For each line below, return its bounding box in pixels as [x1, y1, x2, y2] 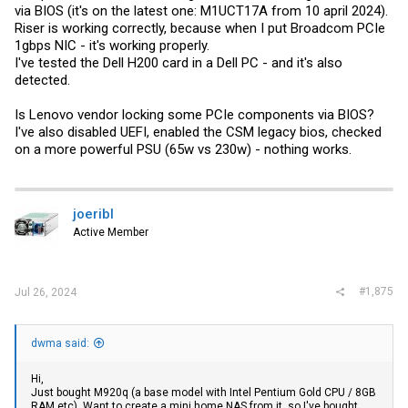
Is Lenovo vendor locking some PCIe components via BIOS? [15, 106, 374, 123]
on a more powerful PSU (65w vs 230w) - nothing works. [15, 140, 352, 158]
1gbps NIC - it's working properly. [15, 36, 209, 54]
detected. [15, 71, 70, 88]
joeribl [73, 205, 114, 222]
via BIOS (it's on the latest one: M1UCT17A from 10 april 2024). [15, 2, 388, 19]
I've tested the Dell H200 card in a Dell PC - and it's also [15, 54, 342, 71]
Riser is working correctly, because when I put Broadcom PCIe [15, 19, 385, 36]
